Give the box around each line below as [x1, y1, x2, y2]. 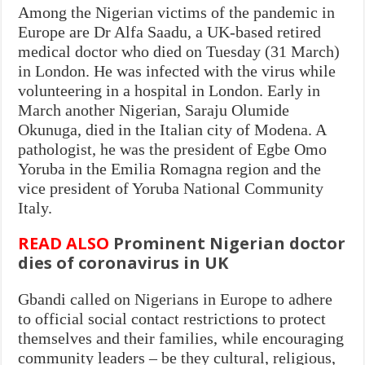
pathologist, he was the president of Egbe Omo [18, 139, 328, 158]
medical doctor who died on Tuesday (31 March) [18, 42, 341, 60]
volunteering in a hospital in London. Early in [18, 81, 321, 99]
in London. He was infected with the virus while [18, 61, 336, 80]
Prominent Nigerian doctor [109, 231, 346, 254]
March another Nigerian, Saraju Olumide [18, 100, 290, 119]
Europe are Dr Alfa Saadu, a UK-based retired [18, 22, 322, 41]
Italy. [18, 198, 53, 217]
